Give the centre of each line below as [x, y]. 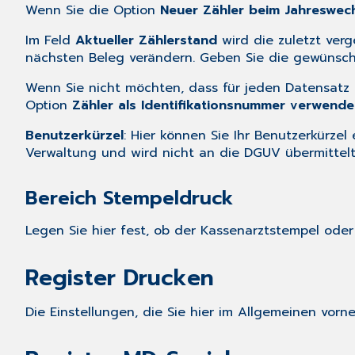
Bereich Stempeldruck [129, 198]
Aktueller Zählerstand [146, 41]
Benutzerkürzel [74, 136]
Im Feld [50, 41]
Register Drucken [120, 278]
